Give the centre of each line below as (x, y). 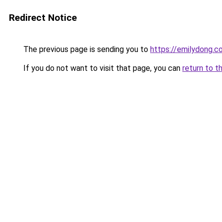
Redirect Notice (43, 18)
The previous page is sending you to (86, 49)
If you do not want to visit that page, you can (102, 68)
